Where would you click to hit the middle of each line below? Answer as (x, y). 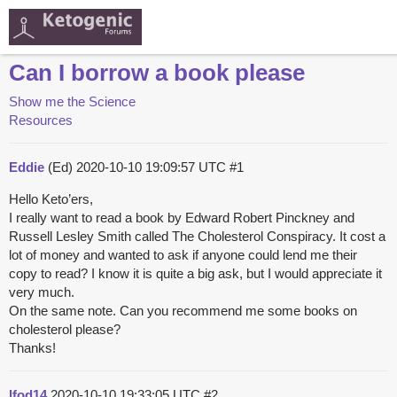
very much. (42, 292)
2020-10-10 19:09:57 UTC (153, 167)
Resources (41, 121)
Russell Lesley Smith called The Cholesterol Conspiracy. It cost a (197, 237)
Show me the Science (72, 102)
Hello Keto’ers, (51, 199)
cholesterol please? (65, 330)
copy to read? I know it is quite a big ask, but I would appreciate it (195, 274)
